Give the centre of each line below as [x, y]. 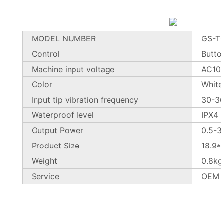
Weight [45, 161]
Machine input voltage [73, 69]
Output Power [58, 130]
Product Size [56, 145]
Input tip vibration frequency [85, 99]
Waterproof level [63, 115]
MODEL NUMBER [64, 38]
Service [46, 176]
